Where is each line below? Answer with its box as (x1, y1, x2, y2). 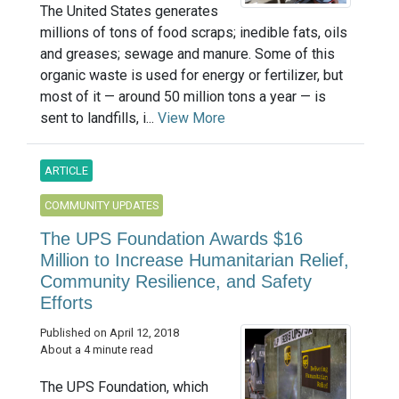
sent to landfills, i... (40, 110, 158, 127)
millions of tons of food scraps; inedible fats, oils (40, 24, 347, 42)
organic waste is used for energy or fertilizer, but (40, 67, 343, 85)
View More (158, 110, 225, 127)
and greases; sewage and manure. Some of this (40, 45, 335, 63)
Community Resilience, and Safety (40, 272, 312, 292)
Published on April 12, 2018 (40, 326, 179, 340)
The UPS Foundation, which (40, 378, 208, 395)
